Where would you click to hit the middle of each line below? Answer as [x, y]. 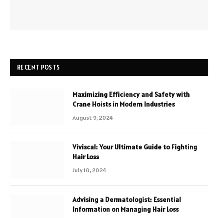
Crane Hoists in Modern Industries [124, 104]
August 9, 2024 [93, 118]
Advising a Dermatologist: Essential [127, 200]
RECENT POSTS [39, 68]
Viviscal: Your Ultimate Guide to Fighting [135, 147]
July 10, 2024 [89, 170]
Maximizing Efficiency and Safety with [131, 95]
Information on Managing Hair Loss [126, 209]
